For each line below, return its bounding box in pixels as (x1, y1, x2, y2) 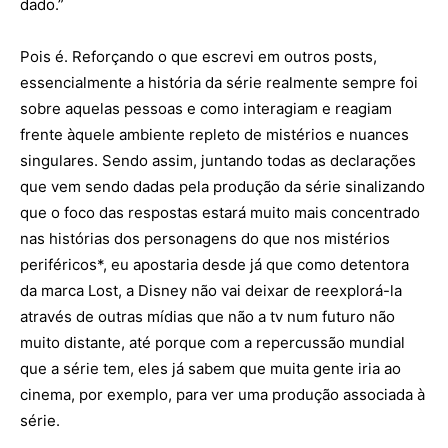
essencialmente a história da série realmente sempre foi (20, 73, 418, 92)
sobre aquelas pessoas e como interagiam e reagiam (20, 99, 392, 118)
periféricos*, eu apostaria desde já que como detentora (20, 255, 409, 274)
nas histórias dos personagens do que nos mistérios (20, 229, 390, 248)
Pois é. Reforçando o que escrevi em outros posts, (20, 47, 377, 66)
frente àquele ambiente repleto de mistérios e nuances (20, 125, 409, 144)
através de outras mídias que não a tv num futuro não (20, 307, 395, 326)
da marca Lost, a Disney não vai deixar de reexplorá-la (20, 281, 402, 300)
